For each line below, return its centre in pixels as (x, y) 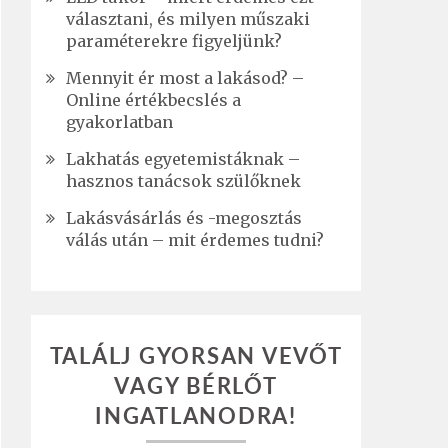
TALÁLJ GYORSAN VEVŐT (196, 355)
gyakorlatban (119, 122)
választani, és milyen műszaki (188, 19)
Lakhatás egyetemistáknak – (183, 159)
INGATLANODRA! (196, 415)
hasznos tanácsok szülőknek (183, 181)
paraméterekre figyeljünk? (174, 41)
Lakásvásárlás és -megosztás (184, 218)
